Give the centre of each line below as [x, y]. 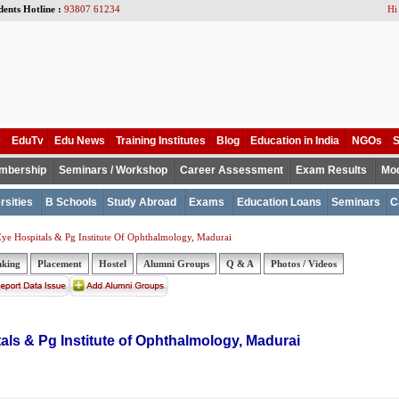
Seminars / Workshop [113, 170]
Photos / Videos [303, 264]
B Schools [71, 202]
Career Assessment [231, 170]
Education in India [294, 141]
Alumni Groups [176, 264]
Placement [59, 264]
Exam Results [331, 170]
